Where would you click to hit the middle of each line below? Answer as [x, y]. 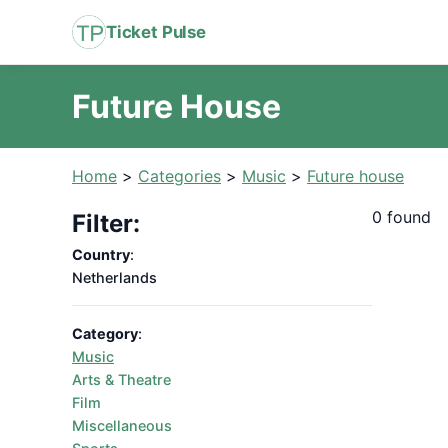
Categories [179, 176]
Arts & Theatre [121, 379]
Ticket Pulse [156, 32]
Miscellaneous [122, 425]
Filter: [106, 223]
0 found [401, 217]
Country [101, 254]
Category [105, 333]
